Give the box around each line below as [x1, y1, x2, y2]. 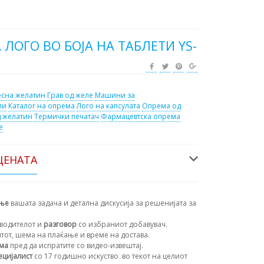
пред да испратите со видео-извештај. [10, 240, 143, 251]
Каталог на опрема [8, 101, 75, 111]
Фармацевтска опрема [101, 111, 180, 122]
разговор [44, 219, 78, 230]
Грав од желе [47, 90, 93, 101]
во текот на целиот [120, 251, 187, 262]
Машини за [95, 90, 135, 101]
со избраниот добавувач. [78, 219, 167, 230]
